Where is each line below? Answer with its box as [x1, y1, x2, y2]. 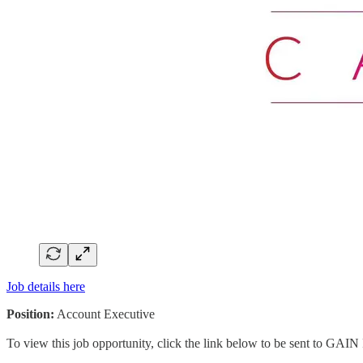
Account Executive [54, 306, 155, 321]
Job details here [6, 279, 85, 293]
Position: [6, 306, 54, 321]
